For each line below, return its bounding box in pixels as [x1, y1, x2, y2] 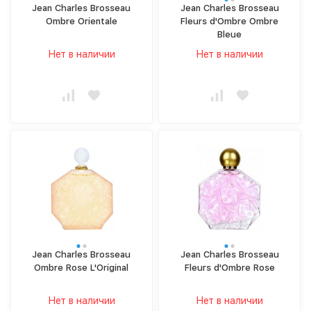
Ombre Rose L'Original [34, 262, 129, 273]
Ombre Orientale [45, 15, 117, 26]
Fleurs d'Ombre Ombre [180, 15, 279, 26]
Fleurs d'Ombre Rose [184, 262, 275, 273]
